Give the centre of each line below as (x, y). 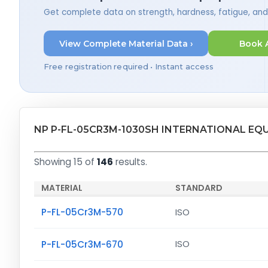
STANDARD (199, 188)
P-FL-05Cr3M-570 (82, 212)
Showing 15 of (66, 162)
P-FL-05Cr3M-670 (82, 244)
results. (130, 162)
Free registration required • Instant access (129, 67)
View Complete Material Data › (126, 43)
